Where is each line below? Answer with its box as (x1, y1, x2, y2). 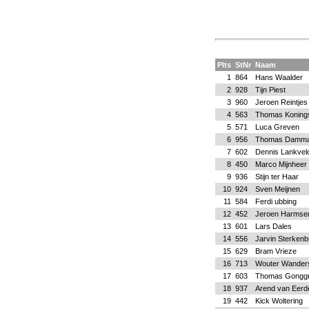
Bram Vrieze (255, 247, 297, 255)
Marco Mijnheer (255, 160, 307, 168)
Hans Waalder (255, 73, 303, 81)
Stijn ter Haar (255, 172, 299, 181)
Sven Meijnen (255, 185, 300, 193)
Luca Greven (255, 123, 299, 131)
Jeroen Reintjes (255, 98, 308, 106)
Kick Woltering (255, 297, 303, 305)
